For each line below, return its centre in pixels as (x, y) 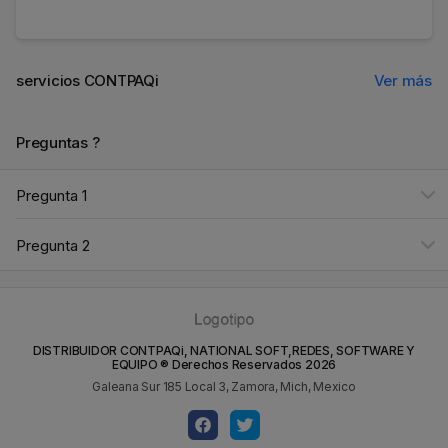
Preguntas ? (58, 142)
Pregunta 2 (53, 245)
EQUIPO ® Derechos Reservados (208, 364)
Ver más (402, 80)
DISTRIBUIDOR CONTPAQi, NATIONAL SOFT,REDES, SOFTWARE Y (224, 350)
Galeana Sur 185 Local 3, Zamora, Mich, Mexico (224, 386)
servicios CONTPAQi (87, 80)
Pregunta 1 (51, 195)
